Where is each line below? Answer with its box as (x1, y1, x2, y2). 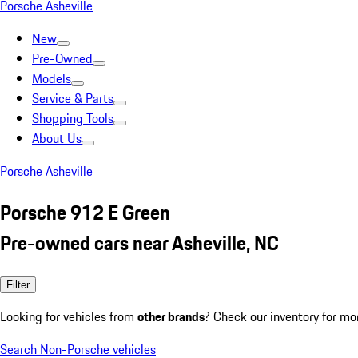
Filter (6, 278, 30, 291)
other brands (137, 306, 205, 326)
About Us (32, 129, 82, 148)
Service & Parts (32, 89, 113, 108)
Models (32, 69, 71, 88)
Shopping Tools (32, 109, 113, 128)
